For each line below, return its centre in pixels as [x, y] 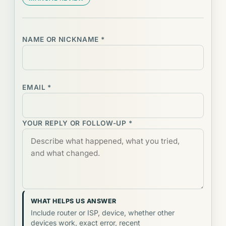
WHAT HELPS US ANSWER [73, 201]
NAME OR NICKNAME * [64, 39]
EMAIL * [37, 87]
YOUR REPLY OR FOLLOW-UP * [77, 123]
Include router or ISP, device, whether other [102, 213]
